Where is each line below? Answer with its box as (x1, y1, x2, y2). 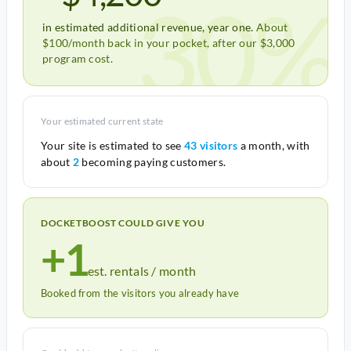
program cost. (42, 52, 113, 65)
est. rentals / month (87, 263, 197, 278)
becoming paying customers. (79, 155, 226, 168)
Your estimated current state (41, 115, 164, 127)
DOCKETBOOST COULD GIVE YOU (41, 217, 205, 229)
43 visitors (184, 139, 238, 152)
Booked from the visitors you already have (41, 287, 240, 299)
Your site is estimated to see (41, 139, 184, 152)
